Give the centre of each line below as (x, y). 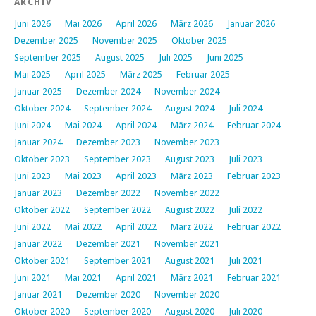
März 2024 (192, 126)
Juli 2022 (245, 210)
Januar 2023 (38, 193)
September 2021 (117, 261)
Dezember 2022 (108, 193)
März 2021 (192, 278)
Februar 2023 (254, 176)
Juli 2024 (245, 109)
